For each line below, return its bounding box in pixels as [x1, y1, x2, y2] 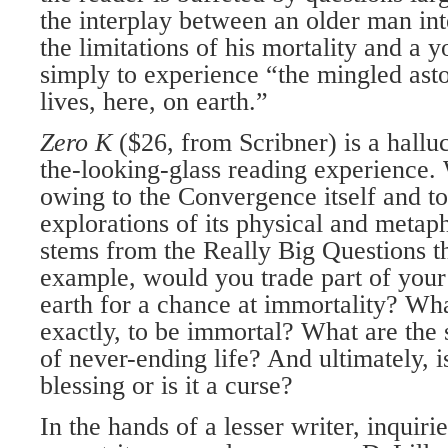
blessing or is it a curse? [40, 371, 293, 400]
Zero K [40, 128, 119, 157]
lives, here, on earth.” [40, 87, 268, 116]
